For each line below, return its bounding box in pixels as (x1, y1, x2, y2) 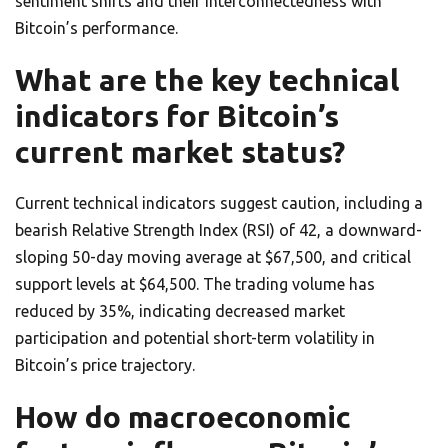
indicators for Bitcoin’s (15, 99, 339, 133)
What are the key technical (15, 63, 399, 97)
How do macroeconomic (15, 400, 351, 434)
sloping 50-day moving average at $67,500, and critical (15, 248, 411, 266)
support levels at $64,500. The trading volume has (15, 275, 375, 293)
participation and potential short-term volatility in (15, 329, 375, 347)
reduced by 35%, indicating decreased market (15, 302, 345, 320)
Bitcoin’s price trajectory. (15, 356, 195, 374)
